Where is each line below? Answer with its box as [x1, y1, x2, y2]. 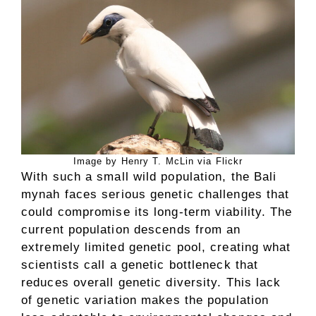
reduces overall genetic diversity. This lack [21, 275, 281, 289]
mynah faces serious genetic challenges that [21, 187, 290, 201]
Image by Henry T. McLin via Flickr [73, 155, 243, 166]
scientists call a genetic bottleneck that [21, 257, 259, 272]
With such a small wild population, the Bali [21, 169, 277, 183]
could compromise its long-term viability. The [21, 205, 293, 219]
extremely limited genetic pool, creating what [21, 240, 291, 254]
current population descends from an [21, 222, 241, 236]
